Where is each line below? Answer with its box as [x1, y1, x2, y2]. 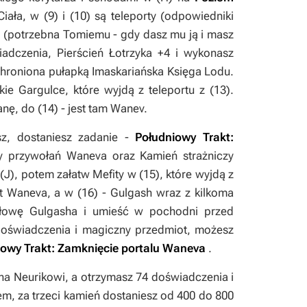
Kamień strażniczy [140, 149, 234, 162]
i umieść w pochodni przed [77, 204, 234, 218]
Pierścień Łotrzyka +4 [57, 46, 170, 60]
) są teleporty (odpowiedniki [86, 9, 234, 23]
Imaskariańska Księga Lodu [92, 64, 230, 78]
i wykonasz [170, 46, 234, 60]
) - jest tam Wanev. [54, 101, 147, 115]
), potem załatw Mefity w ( [10, 167, 144, 181]
